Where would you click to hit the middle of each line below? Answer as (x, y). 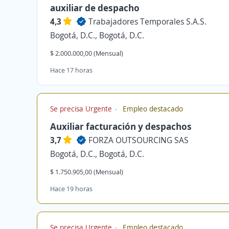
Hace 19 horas (71, 189)
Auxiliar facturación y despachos (121, 126)
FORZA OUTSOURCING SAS (139, 140)
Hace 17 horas (71, 70)
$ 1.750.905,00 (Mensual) (87, 172)
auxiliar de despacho (95, 8)
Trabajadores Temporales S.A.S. (147, 21)
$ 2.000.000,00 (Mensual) (87, 53)
